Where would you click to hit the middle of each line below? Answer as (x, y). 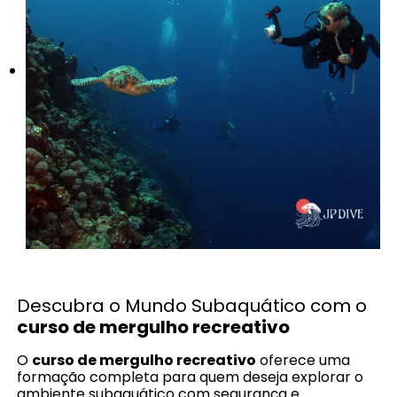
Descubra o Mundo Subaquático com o (192, 305)
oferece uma (304, 360)
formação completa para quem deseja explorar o (191, 377)
